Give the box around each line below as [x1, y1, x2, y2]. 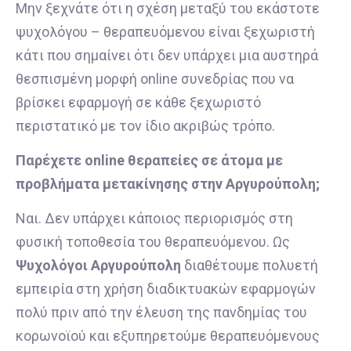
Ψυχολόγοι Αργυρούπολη [16, 257, 181, 274]
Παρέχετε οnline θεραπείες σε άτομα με [16, 151, 283, 168]
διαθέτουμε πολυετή [181, 257, 318, 274]
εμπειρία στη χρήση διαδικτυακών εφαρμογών [16, 280, 316, 298]
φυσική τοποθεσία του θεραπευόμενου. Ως [16, 233, 290, 251]
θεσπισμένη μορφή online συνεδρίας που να [16, 70, 294, 87]
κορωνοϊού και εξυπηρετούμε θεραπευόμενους [16, 327, 320, 345]
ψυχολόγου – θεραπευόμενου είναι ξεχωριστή [16, 23, 315, 40]
